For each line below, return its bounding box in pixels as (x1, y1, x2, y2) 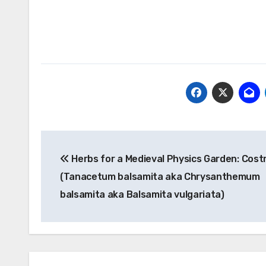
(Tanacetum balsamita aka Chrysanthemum (60, 171, 260, 182)
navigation (40, 157, 136, 176)
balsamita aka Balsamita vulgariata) (60, 189, 224, 200)
